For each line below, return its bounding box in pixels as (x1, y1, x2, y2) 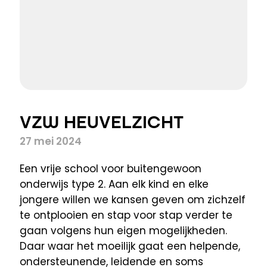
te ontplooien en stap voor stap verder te (20, 211, 232, 222)
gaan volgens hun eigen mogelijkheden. (20, 226, 227, 237)
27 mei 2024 (20, 137, 82, 148)
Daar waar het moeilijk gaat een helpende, (20, 242, 240, 253)
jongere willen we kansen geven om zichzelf (20, 195, 246, 206)
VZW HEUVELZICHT (20, 111, 184, 133)
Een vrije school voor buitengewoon (20, 164, 201, 175)
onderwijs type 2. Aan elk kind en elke (20, 180, 209, 191)
